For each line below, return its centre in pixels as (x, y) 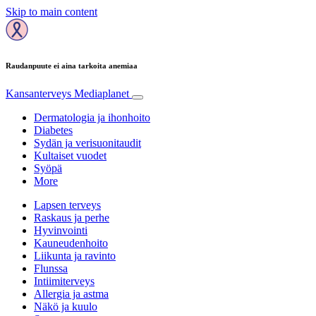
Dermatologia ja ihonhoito (92, 117)
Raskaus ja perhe (72, 217)
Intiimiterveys (64, 281)
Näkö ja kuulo (66, 306)
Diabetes (53, 130)
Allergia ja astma (71, 293)
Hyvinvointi (61, 230)
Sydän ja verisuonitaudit (87, 142)
